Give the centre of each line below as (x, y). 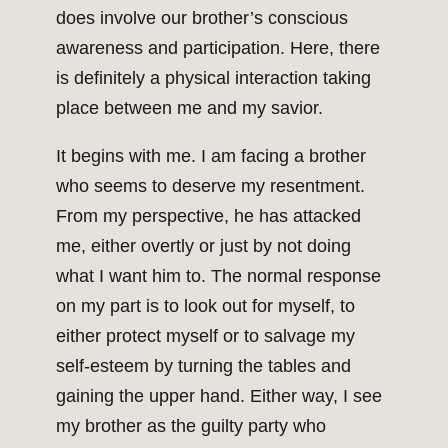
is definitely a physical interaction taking (213, 78)
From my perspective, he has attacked (208, 216)
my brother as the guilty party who (191, 426)
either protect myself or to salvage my (205, 336)
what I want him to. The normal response (218, 276)
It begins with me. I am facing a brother (211, 156)
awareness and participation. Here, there (218, 48)
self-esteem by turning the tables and (203, 366)
